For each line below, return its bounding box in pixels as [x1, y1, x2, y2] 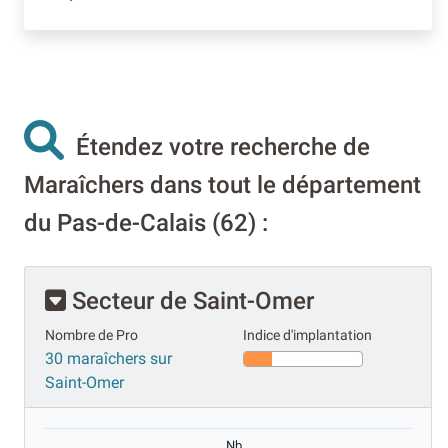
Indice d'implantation [243, 326, 372, 344]
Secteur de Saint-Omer [66, 286, 314, 315]
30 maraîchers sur [45, 348, 172, 368]
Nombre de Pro [45, 326, 138, 344]
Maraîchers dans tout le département [24, 170, 421, 199]
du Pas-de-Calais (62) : [24, 208, 268, 237]
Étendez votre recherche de [64, 132, 370, 161]
